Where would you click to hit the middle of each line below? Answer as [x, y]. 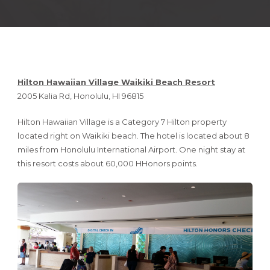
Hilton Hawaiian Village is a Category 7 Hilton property [122, 122]
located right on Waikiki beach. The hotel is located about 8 [133, 136]
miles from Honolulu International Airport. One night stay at [131, 149]
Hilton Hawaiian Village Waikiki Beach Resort [116, 82]
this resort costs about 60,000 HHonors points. [108, 163]
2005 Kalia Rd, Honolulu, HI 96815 [80, 96]
